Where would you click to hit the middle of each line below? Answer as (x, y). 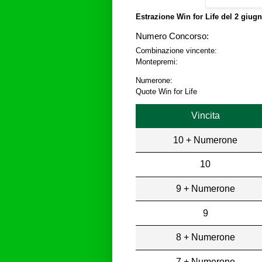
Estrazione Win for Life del (185, 17)
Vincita (205, 115)
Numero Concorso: (172, 37)
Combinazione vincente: (176, 51)
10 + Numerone (206, 140)
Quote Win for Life (166, 92)
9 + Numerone (205, 188)
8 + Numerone (205, 237)
